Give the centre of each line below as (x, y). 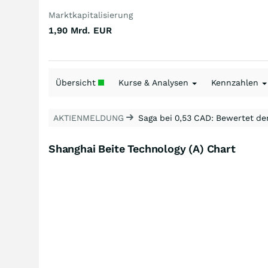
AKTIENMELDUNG (90, 118)
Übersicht (77, 83)
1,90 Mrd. (69, 31)
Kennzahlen (236, 83)
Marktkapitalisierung (91, 15)
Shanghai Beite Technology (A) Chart (142, 149)
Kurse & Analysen (155, 83)
